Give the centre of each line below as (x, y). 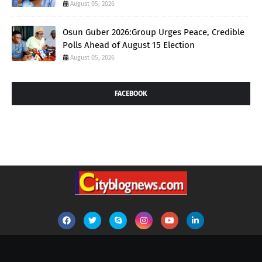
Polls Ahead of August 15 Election (129, 45)
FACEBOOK (131, 94)
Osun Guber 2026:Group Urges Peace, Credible (154, 32)
